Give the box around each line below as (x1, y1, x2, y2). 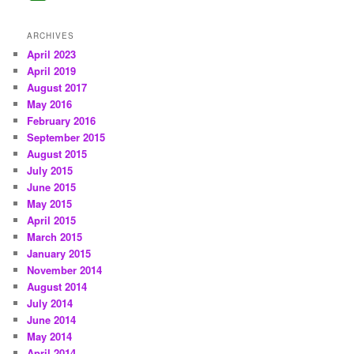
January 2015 (27, 245, 92, 261)
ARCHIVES (27, 29, 75, 41)
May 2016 (27, 96, 73, 111)
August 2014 (27, 278, 88, 294)
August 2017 (27, 79, 88, 95)
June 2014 (27, 311, 77, 327)
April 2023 (27, 46, 77, 62)
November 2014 (27, 262, 103, 277)
